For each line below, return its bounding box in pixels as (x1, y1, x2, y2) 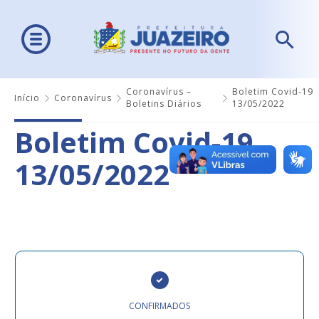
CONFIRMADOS (129, 300, 190, 313)
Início (14, 91, 40, 104)
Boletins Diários (126, 98, 202, 110)
